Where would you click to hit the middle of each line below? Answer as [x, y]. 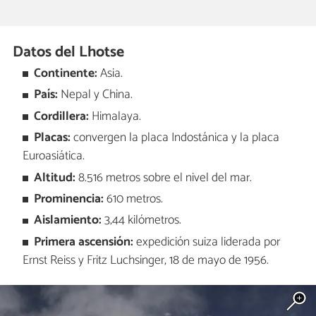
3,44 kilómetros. [142, 221]
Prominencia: [69, 200]
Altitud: [56, 178]
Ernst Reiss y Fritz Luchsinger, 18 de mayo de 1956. [145, 260]
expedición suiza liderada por [207, 242]
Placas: [53, 138]
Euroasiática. [53, 157]
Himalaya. [115, 116]
